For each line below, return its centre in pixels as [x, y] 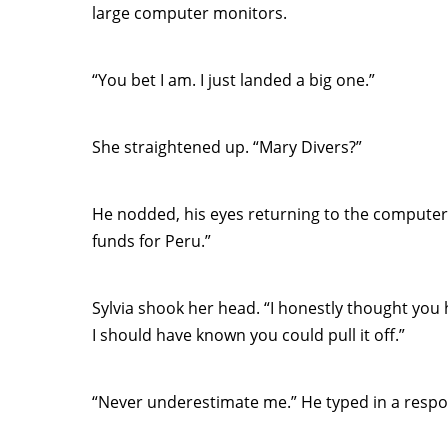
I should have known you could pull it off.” [248, 335]
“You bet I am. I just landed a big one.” [233, 80]
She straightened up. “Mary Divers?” [227, 147]
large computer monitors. [189, 13]
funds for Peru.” [151, 241]
